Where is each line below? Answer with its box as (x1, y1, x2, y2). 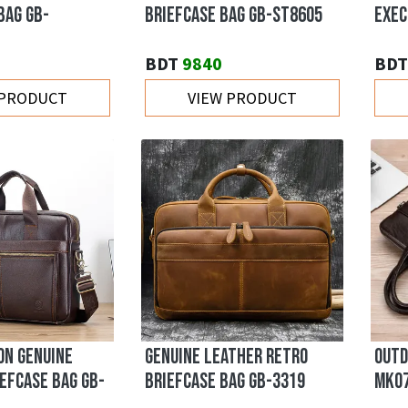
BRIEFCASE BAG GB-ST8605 (145, 3, 322, 29)
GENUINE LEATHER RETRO (145, 344, 308, 371)
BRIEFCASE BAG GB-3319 (145, 369, 305, 395)
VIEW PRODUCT (188, 87, 297, 109)
